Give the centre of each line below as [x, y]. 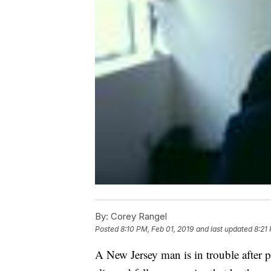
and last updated [224, 229]
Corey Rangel [138, 217]
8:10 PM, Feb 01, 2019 [157, 229]
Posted [108, 229]
